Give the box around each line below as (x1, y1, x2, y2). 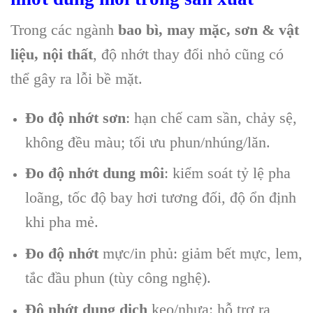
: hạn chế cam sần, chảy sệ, (125, 108, 297, 126)
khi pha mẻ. (24, 213, 99, 231)
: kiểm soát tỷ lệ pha (163, 164, 291, 182)
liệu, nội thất (10, 45, 93, 64)
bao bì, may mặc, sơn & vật (118, 21, 299, 39)
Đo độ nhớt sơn (24, 108, 126, 126)
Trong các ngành (10, 21, 118, 39)
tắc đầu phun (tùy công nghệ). (24, 269, 211, 287)
